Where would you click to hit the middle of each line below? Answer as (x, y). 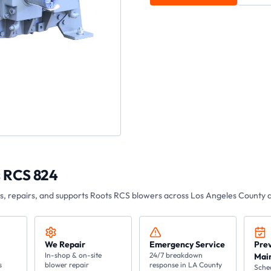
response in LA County (185, 265)
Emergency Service (187, 244)
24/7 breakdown (176, 255)
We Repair (65, 244)
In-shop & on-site (73, 255)
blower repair (67, 265)
